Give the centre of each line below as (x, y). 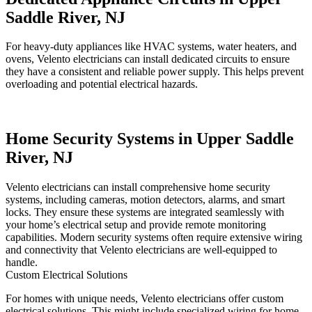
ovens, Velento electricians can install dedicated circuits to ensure (148, 59)
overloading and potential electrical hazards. (102, 84)
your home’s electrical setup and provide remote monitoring (136, 225)
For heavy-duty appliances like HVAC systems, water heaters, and (151, 47)
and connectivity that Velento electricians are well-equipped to (141, 250)
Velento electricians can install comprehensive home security (138, 187)
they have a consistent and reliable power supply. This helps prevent (155, 72)
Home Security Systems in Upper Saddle (150, 139)
